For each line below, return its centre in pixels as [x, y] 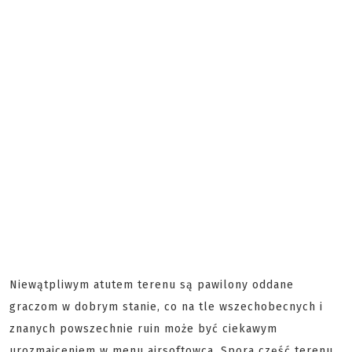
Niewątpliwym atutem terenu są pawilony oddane [152, 285]
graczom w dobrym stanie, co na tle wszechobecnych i [166, 307]
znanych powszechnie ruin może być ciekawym [143, 329]
